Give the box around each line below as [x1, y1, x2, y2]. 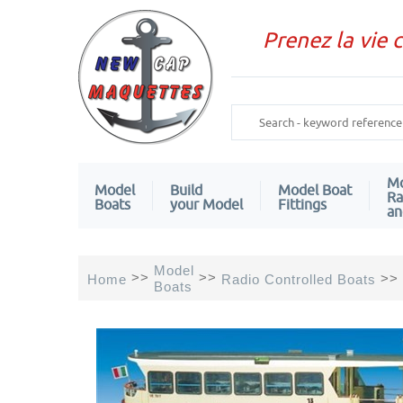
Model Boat [278, 181, 352, 198]
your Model [170, 195, 243, 212]
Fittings [278, 195, 327, 212]
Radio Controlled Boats [221, 271, 376, 287]
